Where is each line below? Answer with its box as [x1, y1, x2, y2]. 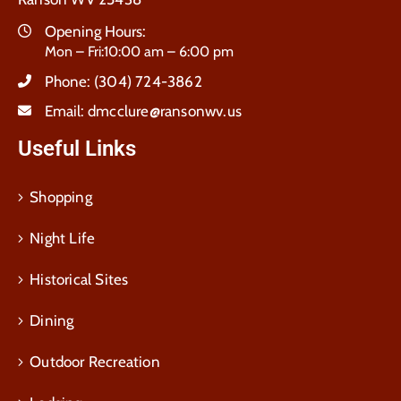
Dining [30, 311, 74, 329]
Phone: [45, 72, 94, 90]
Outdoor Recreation [30, 352, 160, 371]
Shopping [30, 187, 92, 206]
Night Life [30, 228, 96, 247]
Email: [45, 101, 88, 120]
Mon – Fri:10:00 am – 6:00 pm [45, 42, 234, 60]
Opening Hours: [45, 21, 146, 40]
